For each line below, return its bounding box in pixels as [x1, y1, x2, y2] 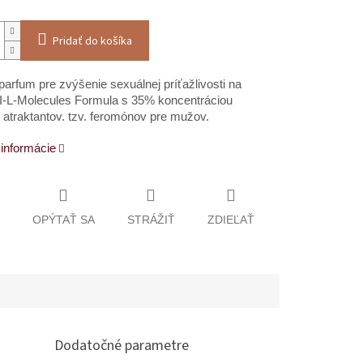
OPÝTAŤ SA [32, 212, 95, 226]
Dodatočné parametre [54, 335, 190, 356]
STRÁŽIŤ [126, 212, 175, 226]
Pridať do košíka [52, 33, 132, 50]
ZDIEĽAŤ [207, 212, 254, 226]
